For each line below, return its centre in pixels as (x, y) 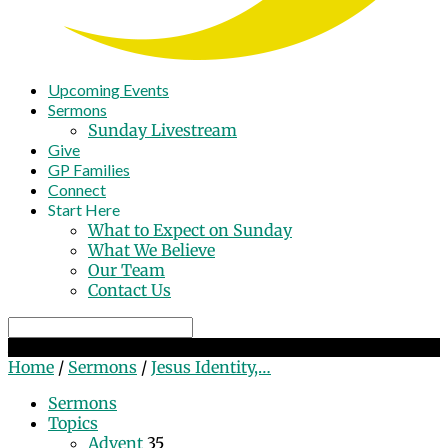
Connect (77, 189)
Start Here (84, 209)
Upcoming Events (108, 89)
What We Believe (151, 250)
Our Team (126, 270)
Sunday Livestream (162, 130)
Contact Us (129, 290)
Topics (73, 423)
